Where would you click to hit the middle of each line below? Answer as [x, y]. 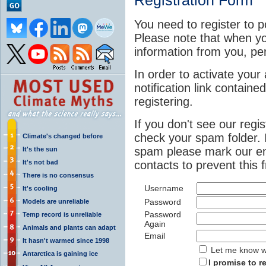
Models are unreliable [56, 201]
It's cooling [40, 188]
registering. [164, 101]
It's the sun [40, 149]
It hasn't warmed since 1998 [66, 240]
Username [164, 188]
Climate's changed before [63, 136]
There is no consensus [58, 175]
